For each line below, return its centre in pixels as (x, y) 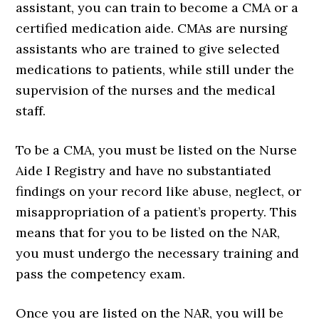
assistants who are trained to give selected (148, 48)
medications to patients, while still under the (155, 69)
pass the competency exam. (101, 273)
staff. (31, 110)
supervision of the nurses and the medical (146, 90)
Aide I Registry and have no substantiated (144, 170)
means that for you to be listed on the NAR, (148, 232)
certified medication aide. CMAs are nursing (152, 28)
